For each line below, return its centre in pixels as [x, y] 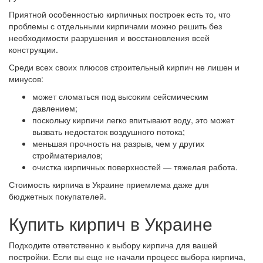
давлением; [55, 108]
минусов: [27, 79]
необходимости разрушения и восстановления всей [109, 38]
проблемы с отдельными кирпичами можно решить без [115, 26]
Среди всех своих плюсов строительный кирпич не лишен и [124, 67]
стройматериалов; [68, 155]
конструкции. [33, 49]
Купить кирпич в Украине [111, 223]
